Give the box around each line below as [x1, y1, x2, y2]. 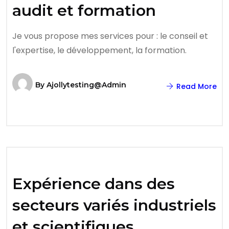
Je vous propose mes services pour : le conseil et [12, 30, 208, 42]
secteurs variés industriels [12, 196, 216, 215]
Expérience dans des [12, 174, 175, 193]
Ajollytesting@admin [47, 80, 126, 89]
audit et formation [12, 1, 156, 20]
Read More [174, 81, 217, 91]
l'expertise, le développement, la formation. [12, 44, 187, 56]
